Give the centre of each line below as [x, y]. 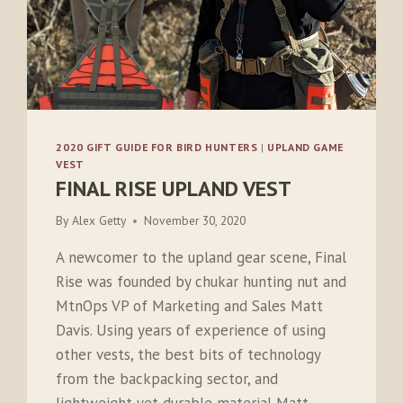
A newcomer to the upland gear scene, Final [201, 258]
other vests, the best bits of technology [188, 355]
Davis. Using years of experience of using [191, 331]
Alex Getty [99, 221]
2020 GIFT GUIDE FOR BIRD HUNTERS [157, 147]
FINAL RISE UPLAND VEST [174, 188]
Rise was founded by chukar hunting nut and [201, 282]
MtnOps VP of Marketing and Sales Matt [190, 306]
